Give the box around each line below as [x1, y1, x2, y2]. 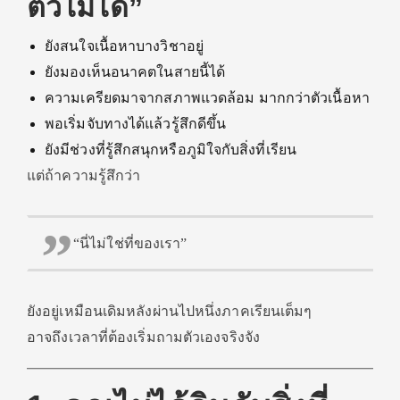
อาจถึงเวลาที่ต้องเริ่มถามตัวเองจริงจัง [27, 329, 260, 345]
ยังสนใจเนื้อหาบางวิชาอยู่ [45, 38, 204, 54]
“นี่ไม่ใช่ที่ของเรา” [73, 236, 187, 251]
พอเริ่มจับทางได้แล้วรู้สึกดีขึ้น [45, 116, 227, 131]
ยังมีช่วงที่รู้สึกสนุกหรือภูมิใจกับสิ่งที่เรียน [45, 142, 296, 157]
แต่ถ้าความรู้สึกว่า [27, 168, 141, 183]
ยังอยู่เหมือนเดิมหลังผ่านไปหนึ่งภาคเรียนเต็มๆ [27, 304, 312, 319]
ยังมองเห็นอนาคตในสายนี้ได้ [45, 64, 226, 79]
